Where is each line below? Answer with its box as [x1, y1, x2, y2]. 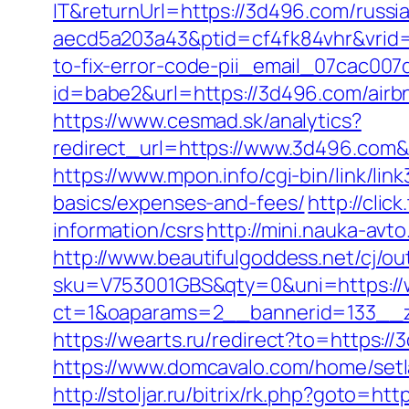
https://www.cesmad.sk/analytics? [53, 107, 362, 134]
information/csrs [53, 216, 204, 244]
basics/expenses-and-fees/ [53, 189, 305, 216]
